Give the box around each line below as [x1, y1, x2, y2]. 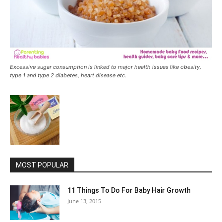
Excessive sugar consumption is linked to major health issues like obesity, [10, 63, 201, 71]
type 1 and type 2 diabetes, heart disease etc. [10, 72, 126, 79]
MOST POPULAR [16, 161, 68, 169]
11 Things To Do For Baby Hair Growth [67, 186, 191, 195]
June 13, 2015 [67, 197, 101, 205]
